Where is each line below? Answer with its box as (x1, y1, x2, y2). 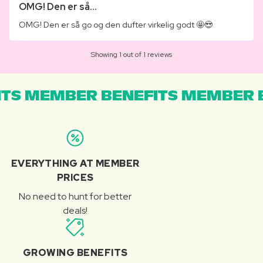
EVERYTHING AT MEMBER (11, 157, 140, 170)
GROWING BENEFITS (22, 247, 128, 259)
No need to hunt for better (19, 190, 131, 203)
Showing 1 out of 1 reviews (91, 50, 172, 60)
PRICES (56, 171, 94, 184)
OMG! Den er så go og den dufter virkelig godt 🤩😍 (19, 19, 213, 31)
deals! (63, 204, 87, 217)
